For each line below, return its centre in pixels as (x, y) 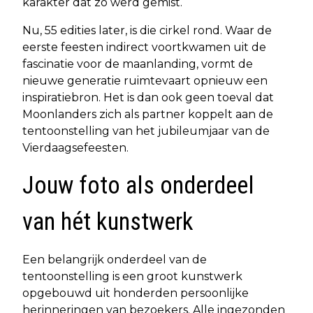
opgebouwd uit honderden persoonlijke (136, 293)
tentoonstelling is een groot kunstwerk (132, 277)
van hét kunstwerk (108, 222)
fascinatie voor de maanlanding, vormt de (138, 64)
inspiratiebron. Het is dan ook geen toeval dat (148, 98)
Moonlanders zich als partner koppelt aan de (148, 115)
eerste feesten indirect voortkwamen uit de (144, 48)
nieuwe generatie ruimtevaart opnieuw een (145, 81)
